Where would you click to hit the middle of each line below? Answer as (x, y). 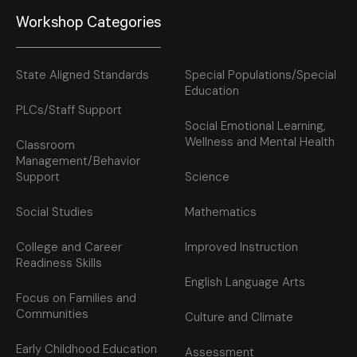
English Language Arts (245, 282)
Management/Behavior (78, 161)
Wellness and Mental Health (260, 142)
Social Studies (55, 212)
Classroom (45, 145)
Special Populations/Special (261, 75)
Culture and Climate (239, 318)
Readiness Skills (59, 263)
